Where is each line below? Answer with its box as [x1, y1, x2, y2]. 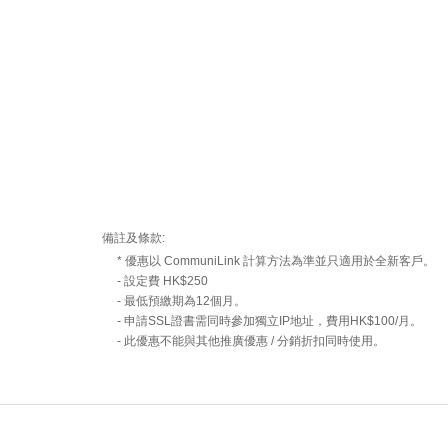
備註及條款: [102, 230, 165, 245]
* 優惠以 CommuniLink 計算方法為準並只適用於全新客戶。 [117, 253, 435, 268]
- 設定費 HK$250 [117, 273, 208, 288]
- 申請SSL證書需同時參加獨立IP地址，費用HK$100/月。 [117, 313, 422, 328]
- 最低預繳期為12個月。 [117, 293, 246, 308]
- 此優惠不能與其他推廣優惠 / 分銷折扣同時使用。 [117, 333, 385, 348]
